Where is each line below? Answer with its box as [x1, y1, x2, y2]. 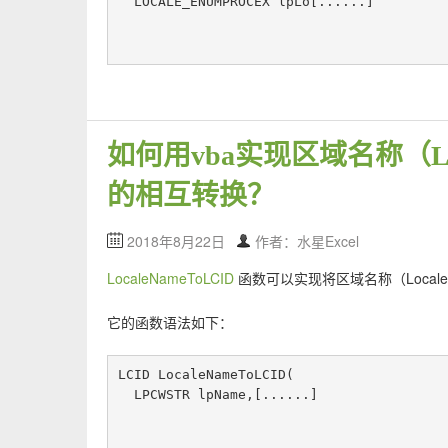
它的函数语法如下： [107, 312, 233, 333]
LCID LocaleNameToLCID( [117, 367, 294, 383]
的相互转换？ [107, 179, 275, 211]
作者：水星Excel [255, 230, 359, 251]
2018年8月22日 [127, 230, 225, 251]
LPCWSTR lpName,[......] [133, 387, 318, 403]
